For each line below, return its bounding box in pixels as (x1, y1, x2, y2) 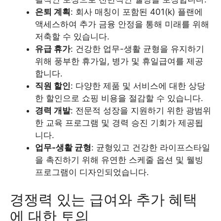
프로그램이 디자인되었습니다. (35, 167, 149, 177)
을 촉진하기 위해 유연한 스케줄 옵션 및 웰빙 (35, 155, 203, 165)
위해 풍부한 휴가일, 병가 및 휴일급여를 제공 (35, 56, 203, 66)
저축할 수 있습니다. (35, 32, 110, 41)
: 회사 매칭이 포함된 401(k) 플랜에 (71, 7, 203, 17)
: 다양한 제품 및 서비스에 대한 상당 (71, 81, 205, 91)
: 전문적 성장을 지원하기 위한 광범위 (71, 106, 211, 115)
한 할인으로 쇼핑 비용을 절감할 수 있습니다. (35, 93, 203, 103)
